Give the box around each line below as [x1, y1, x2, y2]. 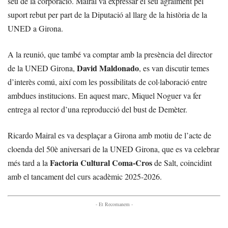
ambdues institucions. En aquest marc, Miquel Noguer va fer [8, 90, 201, 101]
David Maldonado [77, 62, 139, 74]
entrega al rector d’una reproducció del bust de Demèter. [8, 104, 187, 115]
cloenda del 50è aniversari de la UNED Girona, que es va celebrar [8, 144, 219, 154]
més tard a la [8, 157, 50, 168]
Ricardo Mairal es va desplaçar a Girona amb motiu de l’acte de [8, 130, 211, 140]
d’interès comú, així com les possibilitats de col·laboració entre [8, 76, 207, 87]
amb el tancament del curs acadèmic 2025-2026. [8, 171, 162, 182]
